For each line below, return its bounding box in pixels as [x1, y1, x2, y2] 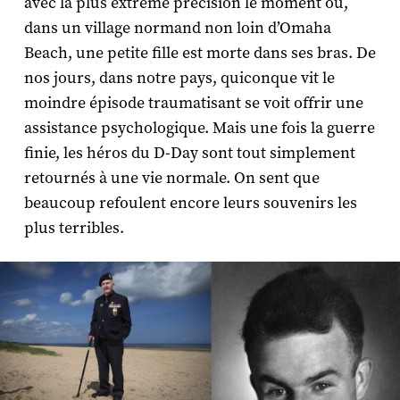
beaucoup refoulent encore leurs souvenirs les [23, 193, 357, 214]
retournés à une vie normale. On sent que [23, 168, 320, 189]
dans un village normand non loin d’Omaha [23, 18, 331, 39]
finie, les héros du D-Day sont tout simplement [23, 143, 355, 164]
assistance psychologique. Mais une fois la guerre [23, 118, 375, 139]
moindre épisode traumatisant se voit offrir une [23, 93, 363, 114]
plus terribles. [23, 218, 124, 239]
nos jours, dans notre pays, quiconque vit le [23, 68, 335, 89]
